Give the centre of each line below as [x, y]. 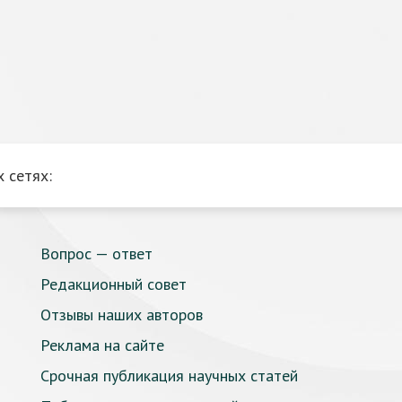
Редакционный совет [114, 284]
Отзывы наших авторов [122, 315]
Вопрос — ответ [96, 253]
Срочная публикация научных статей [169, 376]
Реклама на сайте [102, 345]
